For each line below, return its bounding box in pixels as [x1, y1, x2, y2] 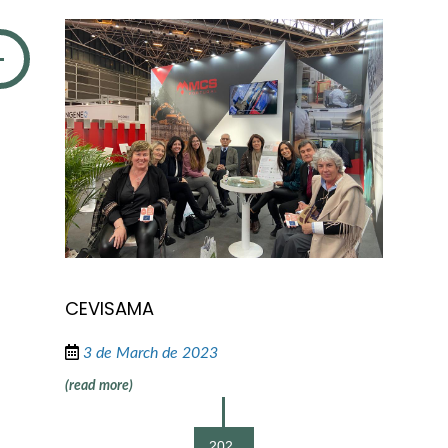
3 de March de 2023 [82, 344, 218, 361]
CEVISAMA [64, 295, 154, 321]
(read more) [64, 378, 133, 393]
